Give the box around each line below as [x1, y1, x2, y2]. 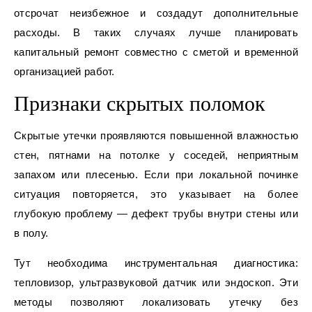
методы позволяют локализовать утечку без [14, 296, 298, 309]
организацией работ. [14, 65, 115, 78]
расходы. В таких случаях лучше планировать [14, 26, 298, 39]
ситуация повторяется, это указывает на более [14, 188, 298, 201]
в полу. [14, 227, 49, 240]
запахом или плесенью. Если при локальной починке [14, 169, 298, 181]
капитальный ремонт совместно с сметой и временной [14, 46, 298, 58]
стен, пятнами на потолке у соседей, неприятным [14, 149, 298, 162]
